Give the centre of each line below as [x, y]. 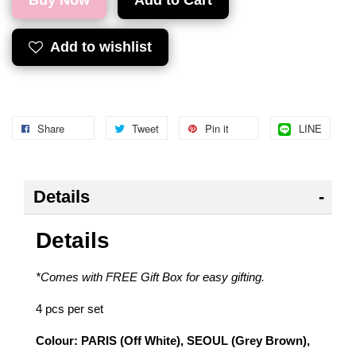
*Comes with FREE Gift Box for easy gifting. [150, 277]
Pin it [217, 129]
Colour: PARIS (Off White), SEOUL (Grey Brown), [173, 341]
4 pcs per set [70, 309]
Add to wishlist [101, 47]
